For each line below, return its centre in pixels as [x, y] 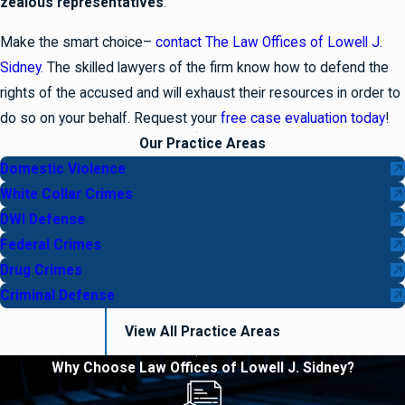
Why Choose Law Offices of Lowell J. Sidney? [202, 368]
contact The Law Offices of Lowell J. [269, 42]
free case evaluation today [303, 118]
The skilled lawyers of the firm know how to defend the [216, 67]
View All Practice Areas [202, 331]
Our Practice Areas [202, 143]
